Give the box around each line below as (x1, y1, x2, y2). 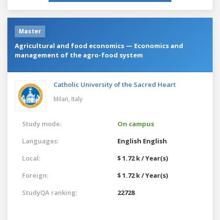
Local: (22, 153, 40, 163)
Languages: (22, 136, 58, 145)
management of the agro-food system (15, 50, 143, 59)
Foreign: (22, 170, 48, 180)
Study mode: (22, 119, 61, 128)
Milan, (54, 94, 71, 103)
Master (19, 27, 41, 35)
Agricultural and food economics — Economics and (15, 41, 183, 50)
